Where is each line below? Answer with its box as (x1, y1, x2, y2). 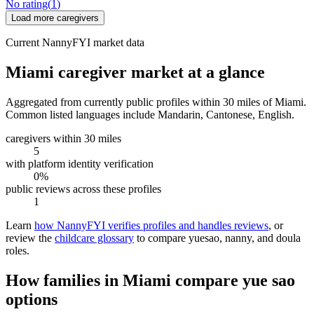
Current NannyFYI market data (6, 36, 144, 49)
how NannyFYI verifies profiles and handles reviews (34, 219, 268, 231)
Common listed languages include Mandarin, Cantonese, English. (6, 108, 294, 121)
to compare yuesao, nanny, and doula (134, 231, 301, 244)
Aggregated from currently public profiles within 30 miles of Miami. (6, 95, 306, 108)
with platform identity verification (6, 157, 153, 170)
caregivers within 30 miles (6, 132, 121, 144)
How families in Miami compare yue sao (6, 271, 295, 289)
